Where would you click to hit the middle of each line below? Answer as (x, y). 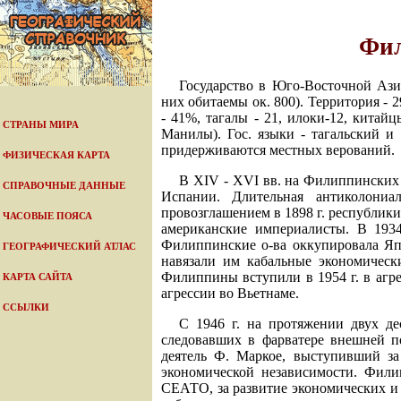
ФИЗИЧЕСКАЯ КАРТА (56, 155)
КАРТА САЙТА (38, 277)
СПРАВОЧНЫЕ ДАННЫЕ (64, 186)
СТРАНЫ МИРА (41, 125)
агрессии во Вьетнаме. (230, 293)
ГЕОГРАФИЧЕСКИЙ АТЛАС (69, 247)
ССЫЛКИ (26, 307)
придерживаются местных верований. (278, 149)
